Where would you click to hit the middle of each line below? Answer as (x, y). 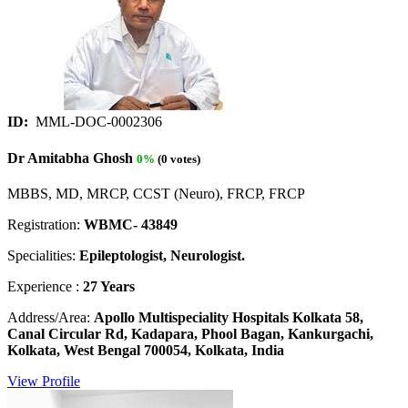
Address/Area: (51, 317)
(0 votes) (178, 158)
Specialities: (43, 255)
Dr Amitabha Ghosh (70, 158)
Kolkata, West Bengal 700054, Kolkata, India (146, 350)
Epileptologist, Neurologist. (162, 255)
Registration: (46, 224)
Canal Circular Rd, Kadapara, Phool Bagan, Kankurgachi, (190, 333)
